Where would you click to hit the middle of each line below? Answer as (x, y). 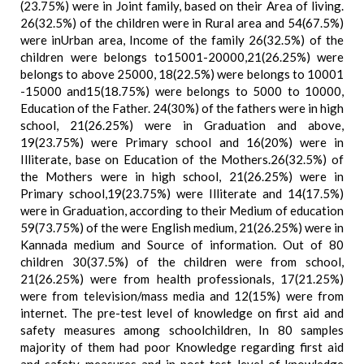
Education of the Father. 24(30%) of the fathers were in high (182, 108)
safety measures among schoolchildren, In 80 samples (182, 330)
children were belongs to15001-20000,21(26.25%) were (182, 57)
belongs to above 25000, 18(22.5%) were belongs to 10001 (182, 74)
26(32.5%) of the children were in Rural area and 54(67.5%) (182, 23)
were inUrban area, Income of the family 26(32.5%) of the (182, 40)
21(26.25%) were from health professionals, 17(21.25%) (182, 279)
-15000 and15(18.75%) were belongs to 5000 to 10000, (182, 91)
